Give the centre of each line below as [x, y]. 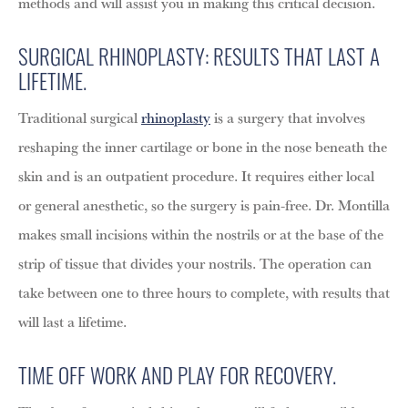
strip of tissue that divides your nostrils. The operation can [195, 263]
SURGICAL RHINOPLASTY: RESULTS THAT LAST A [199, 56]
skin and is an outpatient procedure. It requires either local [196, 175]
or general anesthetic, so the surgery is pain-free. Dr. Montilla [204, 204]
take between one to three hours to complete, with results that [204, 292]
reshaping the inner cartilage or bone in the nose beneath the [203, 146]
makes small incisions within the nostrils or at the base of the [201, 234]
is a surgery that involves [288, 117]
